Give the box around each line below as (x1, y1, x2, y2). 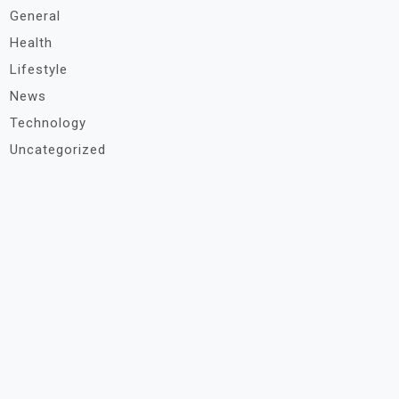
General (10, 8, 61, 24)
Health (10, 35, 53, 51)
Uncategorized (10, 142, 106, 158)
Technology (10, 115, 86, 131)
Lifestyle (10, 61, 68, 77)
